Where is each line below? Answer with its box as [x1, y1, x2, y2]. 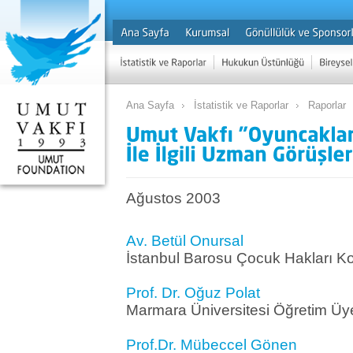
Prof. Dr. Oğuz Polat [126, 284, 260, 302]
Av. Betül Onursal [126, 232, 243, 250]
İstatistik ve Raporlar [194, 99, 288, 111]
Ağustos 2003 [126, 190, 221, 207]
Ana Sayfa [126, 99, 174, 111]
